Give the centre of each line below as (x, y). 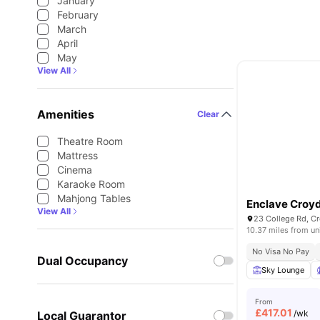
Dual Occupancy (82, 261)
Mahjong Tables (94, 198)
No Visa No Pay (281, 251)
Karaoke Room (91, 184)
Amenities (66, 114)
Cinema (75, 170)
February (78, 15)
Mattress (77, 155)
